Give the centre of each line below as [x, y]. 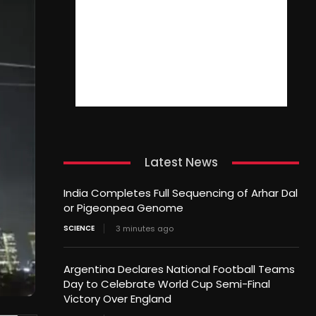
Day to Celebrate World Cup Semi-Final [166, 284]
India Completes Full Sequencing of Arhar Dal [180, 193]
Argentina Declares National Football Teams [179, 269]
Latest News [181, 163]
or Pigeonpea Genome [123, 208]
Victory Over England [117, 299]
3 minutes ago [144, 229]
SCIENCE [79, 229]
